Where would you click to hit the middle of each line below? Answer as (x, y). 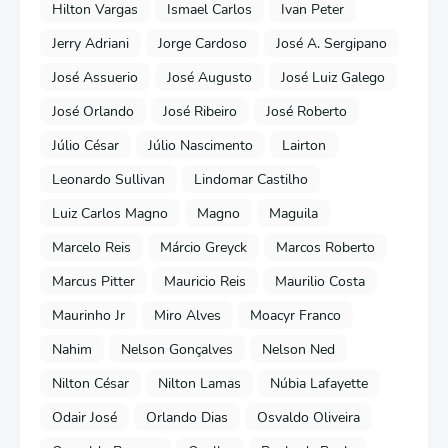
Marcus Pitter (93, 281)
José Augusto (209, 77)
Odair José (84, 417)
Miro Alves (187, 315)
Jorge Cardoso (202, 43)
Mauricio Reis (205, 281)
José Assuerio (95, 77)
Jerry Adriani (90, 43)
